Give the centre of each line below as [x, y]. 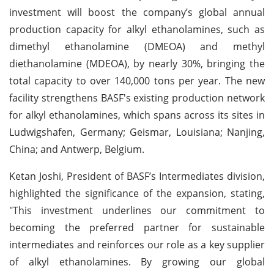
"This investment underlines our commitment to [137, 210]
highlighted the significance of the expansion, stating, [137, 193]
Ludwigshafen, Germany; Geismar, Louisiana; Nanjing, [137, 132]
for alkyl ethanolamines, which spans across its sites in [137, 115]
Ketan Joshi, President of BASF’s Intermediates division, [137, 176]
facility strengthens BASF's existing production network [137, 98]
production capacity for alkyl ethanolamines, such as [137, 29]
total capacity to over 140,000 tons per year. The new [137, 80]
